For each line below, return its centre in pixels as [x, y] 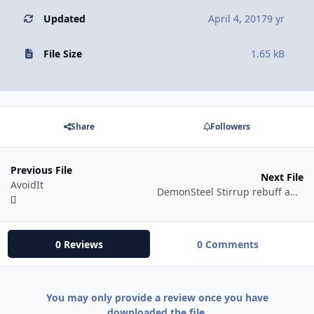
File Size [62, 53]
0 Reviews [79, 244]
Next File [282, 177]
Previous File [41, 170]
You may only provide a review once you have [157, 298]
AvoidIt [27, 184]
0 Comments [228, 244]
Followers [230, 127]
